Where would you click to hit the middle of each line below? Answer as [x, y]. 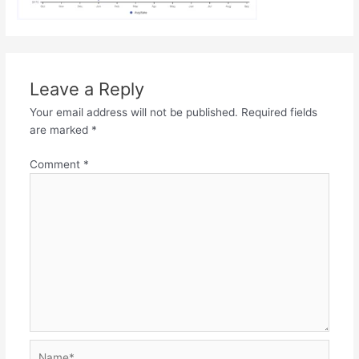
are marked [60, 130]
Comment [56, 164]
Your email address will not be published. [133, 113]
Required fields [279, 113]
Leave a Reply [87, 89]
